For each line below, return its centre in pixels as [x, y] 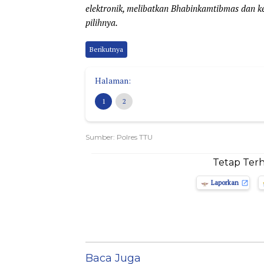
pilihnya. [102, 23]
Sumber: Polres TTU [119, 137]
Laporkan [225, 183]
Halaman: [113, 81]
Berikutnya [106, 49]
